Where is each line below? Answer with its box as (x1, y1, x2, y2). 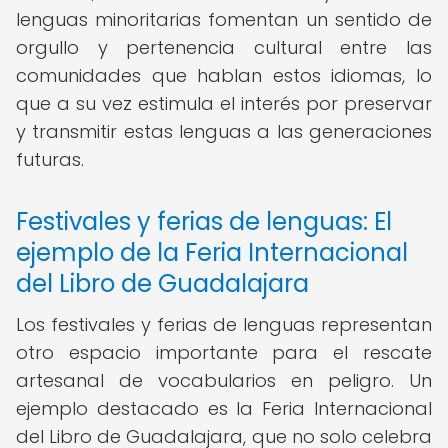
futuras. (16, 147, 84, 172)
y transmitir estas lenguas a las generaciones (16, 119, 432, 144)
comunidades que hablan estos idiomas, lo (16, 63, 432, 88)
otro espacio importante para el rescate (16, 340, 432, 365)
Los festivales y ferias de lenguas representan (16, 312, 432, 337)
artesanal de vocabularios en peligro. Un (16, 368, 432, 393)
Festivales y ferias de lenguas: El (16, 205, 392, 238)
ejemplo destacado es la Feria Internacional (16, 396, 432, 421)
